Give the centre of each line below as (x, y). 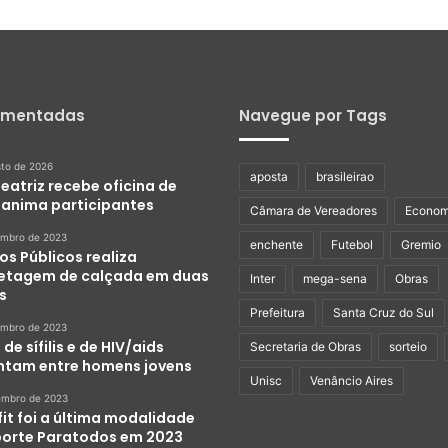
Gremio (421, 245)
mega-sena (335, 279)
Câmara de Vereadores (313, 211)
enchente (276, 245)
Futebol (352, 245)
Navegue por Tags (313, 116)
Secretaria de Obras (305, 347)
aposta (269, 177)
